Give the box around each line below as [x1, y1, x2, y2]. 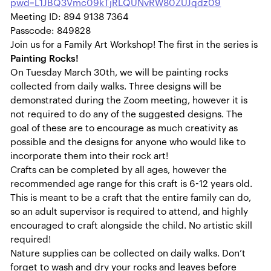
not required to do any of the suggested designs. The [10, 109, 243, 120]
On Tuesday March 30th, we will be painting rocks [10, 68, 229, 78]
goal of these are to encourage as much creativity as [10, 123, 238, 134]
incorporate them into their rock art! [10, 151, 169, 162]
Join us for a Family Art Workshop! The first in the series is [10, 40, 258, 50]
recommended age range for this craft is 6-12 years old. [10, 179, 253, 189]
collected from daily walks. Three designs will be [10, 82, 222, 92]
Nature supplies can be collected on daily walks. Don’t [10, 249, 246, 259]
